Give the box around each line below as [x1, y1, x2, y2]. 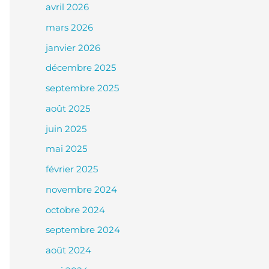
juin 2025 [46, 122, 86, 134]
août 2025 [46, 102, 90, 114]
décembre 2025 [46, 62, 116, 74]
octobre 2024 [46, 204, 105, 216]
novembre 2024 [46, 183, 117, 195]
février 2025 [46, 163, 98, 175]
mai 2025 [46, 143, 87, 155]
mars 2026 [46, 21, 93, 33]
